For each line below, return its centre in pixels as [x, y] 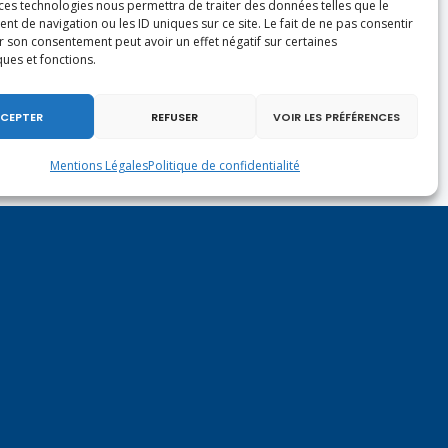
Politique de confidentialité [223, 165]
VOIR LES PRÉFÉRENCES [337, 116]
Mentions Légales [98, 165]
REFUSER [175, 116]
